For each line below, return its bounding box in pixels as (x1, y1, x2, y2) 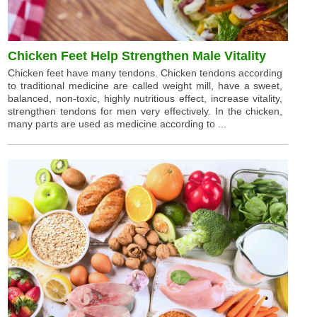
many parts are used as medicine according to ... (8, 117, 227, 129)
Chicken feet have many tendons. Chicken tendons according (8, 67, 283, 79)
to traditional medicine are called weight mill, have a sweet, (8, 79, 283, 91)
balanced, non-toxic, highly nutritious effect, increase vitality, (8, 92, 283, 104)
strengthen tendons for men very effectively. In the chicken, (8, 105, 283, 117)
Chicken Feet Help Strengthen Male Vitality (8, 48, 267, 63)
